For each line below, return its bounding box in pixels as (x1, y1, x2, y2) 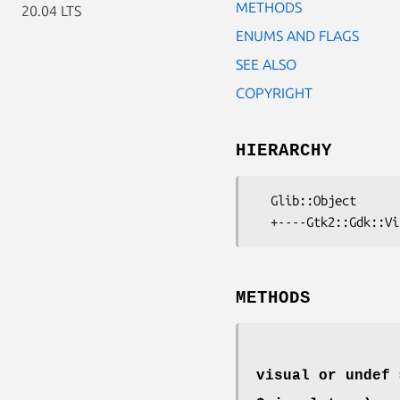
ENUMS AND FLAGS (236, 27, 359, 44)
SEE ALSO (236, 55, 296, 72)
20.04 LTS (21, 3, 81, 19)
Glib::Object (256, 192, 271, 208)
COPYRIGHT (236, 84, 312, 101)
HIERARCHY (236, 140, 332, 161)
